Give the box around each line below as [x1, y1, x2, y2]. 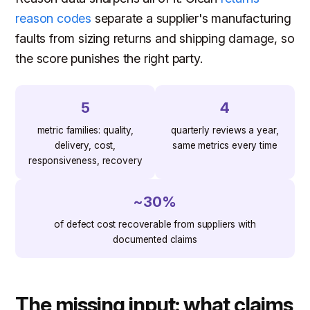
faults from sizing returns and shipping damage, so [15, 31, 295, 46]
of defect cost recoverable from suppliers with [54, 219, 256, 230]
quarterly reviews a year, [171, 125, 279, 136]
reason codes [15, 11, 92, 26]
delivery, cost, [55, 140, 116, 152]
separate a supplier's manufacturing [91, 11, 291, 26]
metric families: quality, [37, 125, 134, 136]
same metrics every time [172, 140, 277, 152]
